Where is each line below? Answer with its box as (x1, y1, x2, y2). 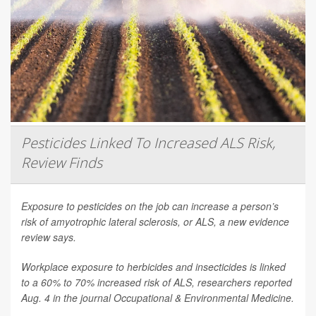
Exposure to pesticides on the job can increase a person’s (21, 198, 279, 213)
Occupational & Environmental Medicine (114, 290, 291, 305)
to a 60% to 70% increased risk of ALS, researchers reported (21, 274, 292, 289)
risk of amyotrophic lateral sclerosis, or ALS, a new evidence (21, 214, 289, 229)
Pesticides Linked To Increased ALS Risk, (21, 133, 275, 152)
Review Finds (21, 152, 102, 172)
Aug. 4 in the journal (21, 290, 114, 305)
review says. (21, 229, 76, 244)
